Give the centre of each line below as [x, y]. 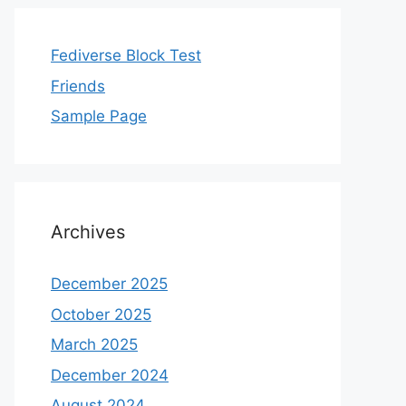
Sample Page [99, 116]
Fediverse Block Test [126, 55]
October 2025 [101, 314]
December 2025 [109, 284]
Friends [78, 86]
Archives [88, 232]
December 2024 [110, 375]
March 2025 [94, 344]
